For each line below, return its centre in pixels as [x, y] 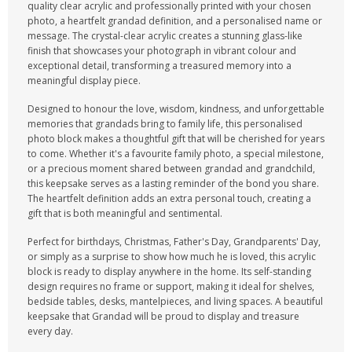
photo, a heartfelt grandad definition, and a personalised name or [175, 21]
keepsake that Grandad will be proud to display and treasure [163, 316]
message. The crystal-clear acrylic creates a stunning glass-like [165, 36]
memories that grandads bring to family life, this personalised [165, 124]
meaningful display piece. [84, 81]
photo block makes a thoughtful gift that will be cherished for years [176, 139]
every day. [50, 331]
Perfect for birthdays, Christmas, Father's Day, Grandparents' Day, [174, 242]
